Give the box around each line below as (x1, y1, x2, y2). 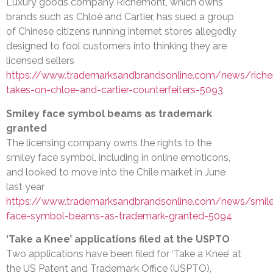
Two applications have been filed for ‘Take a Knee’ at (6, 248, 241, 260)
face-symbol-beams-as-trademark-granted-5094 (6, 210, 232, 222)
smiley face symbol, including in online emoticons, (6, 151, 230, 163)
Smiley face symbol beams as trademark (6, 107, 212, 119)
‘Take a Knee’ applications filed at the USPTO (6, 233, 230, 246)
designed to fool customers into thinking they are (6, 40, 227, 52)
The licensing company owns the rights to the (6, 136, 211, 149)
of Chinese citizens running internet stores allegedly (6, 26, 236, 38)
